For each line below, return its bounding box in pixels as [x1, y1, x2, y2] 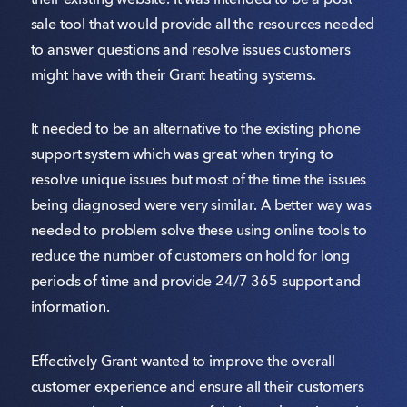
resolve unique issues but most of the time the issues [30, 174, 367, 189]
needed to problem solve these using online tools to [30, 224, 367, 240]
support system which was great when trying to [30, 148, 333, 164]
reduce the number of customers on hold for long [30, 250, 351, 265]
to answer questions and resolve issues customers [30, 44, 352, 59]
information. [30, 301, 110, 316]
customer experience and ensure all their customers [30, 380, 364, 395]
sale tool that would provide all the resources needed [30, 18, 375, 34]
